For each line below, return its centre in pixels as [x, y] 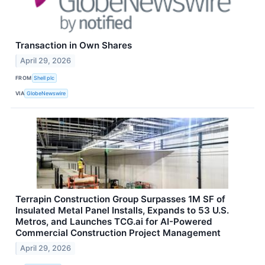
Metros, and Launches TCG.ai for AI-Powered [114, 221]
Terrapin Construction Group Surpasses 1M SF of [120, 199]
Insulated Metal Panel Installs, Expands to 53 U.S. [122, 210]
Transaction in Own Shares [74, 46]
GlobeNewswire [46, 93]
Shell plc [44, 78]
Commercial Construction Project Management [118, 232]
